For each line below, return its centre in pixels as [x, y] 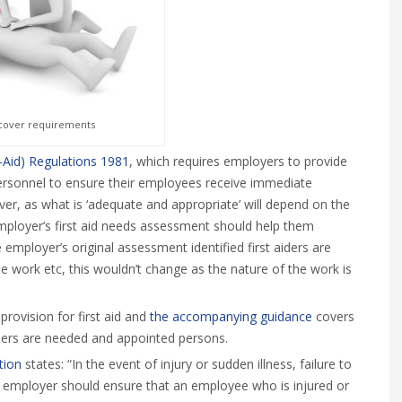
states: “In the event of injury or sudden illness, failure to [187, 364]
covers [333, 317]
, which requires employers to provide [238, 162]
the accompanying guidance [231, 317]
